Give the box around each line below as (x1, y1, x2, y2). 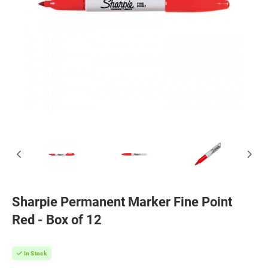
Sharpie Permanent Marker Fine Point (12, 194, 232, 209)
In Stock (22, 250, 47, 257)
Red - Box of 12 (12, 212, 102, 227)
